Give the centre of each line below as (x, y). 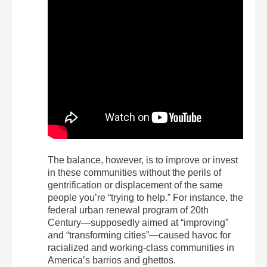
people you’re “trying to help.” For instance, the (145, 198)
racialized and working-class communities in (141, 248)
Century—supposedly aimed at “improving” (138, 223)
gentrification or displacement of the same (135, 185)
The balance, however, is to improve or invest (143, 160)
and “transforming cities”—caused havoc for (139, 235)
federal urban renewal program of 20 (124, 210)
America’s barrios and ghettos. (112, 260)
